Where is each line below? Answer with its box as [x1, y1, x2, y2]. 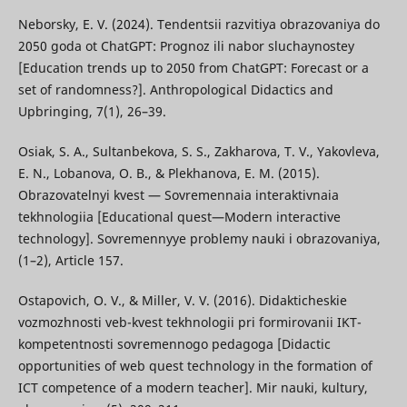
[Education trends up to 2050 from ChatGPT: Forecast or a [17, 59, 369, 77]
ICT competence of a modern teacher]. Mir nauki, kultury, [17, 379, 368, 397]
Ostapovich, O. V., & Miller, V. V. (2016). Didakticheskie [17, 292, 347, 310]
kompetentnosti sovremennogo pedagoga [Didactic [17, 335, 331, 353]
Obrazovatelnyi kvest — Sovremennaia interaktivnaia [17, 186, 339, 204]
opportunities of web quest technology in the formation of [17, 357, 372, 375]
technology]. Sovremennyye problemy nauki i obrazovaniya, [17, 230, 381, 248]
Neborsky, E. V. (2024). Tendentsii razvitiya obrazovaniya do [17, 15, 380, 34]
